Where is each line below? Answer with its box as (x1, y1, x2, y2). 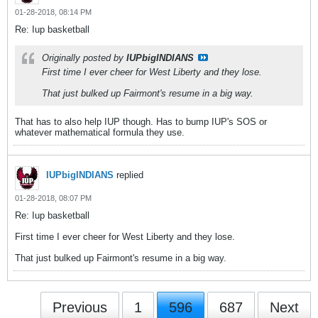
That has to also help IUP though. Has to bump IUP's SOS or (15, 116, 267, 127)
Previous (53, 300, 107, 315)
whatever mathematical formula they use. (15, 127, 185, 138)
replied (114, 170, 143, 180)
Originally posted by (42, 53, 126, 63)
